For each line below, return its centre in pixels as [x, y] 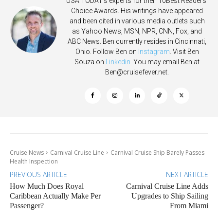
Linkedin [118, 62]
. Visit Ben [184, 51]
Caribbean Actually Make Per [55, 196]
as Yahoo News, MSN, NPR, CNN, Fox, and [137, 31]
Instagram [154, 51]
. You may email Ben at [165, 62]
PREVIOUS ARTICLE [38, 174]
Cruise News [27, 152]
